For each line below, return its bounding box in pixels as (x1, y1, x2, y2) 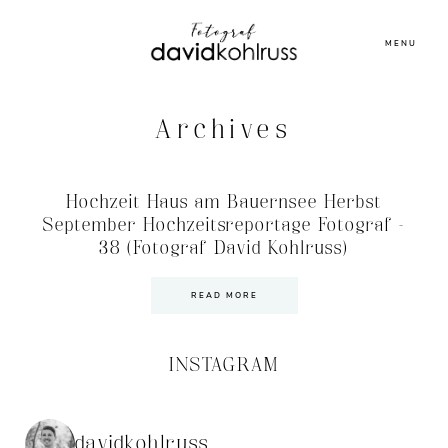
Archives (155, 118, 293, 143)
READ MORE (190, 290, 258, 301)
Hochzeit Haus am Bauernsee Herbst (66, 194, 382, 211)
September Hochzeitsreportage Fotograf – (42, 217, 406, 234)
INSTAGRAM (168, 357, 280, 374)
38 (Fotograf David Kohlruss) (99, 240, 349, 257)
